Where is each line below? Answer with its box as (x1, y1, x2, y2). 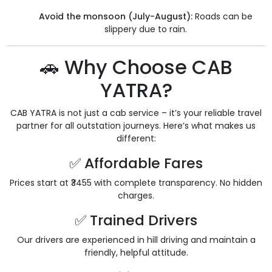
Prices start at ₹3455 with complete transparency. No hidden (10, 177, 262, 189)
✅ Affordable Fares (69, 153, 203, 174)
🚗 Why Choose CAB (39, 53, 233, 81)
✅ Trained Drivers (75, 210, 197, 231)
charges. (118, 189, 154, 202)
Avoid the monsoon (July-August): (39, 10, 192, 23)
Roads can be (192, 10, 253, 23)
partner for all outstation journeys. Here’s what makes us (16, 120, 256, 132)
